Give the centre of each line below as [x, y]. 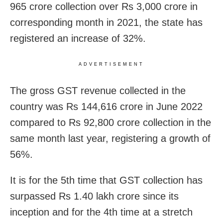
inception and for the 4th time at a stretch [101, 212]
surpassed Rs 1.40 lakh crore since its [94, 196]
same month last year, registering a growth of [110, 139]
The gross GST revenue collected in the [98, 91]
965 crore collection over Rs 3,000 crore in [104, 7]
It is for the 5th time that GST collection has [106, 180]
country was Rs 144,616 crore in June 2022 [106, 107]
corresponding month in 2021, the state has [106, 23]
